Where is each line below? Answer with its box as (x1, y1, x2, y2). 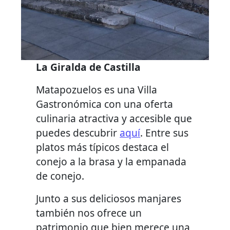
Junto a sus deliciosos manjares (36, 191, 182, 206)
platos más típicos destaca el (36, 140, 169, 155)
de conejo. (36, 169, 85, 183)
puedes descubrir (36, 126, 120, 140)
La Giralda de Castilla (36, 60, 141, 74)
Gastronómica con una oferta (36, 97, 174, 111)
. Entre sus (140, 126, 189, 140)
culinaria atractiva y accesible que (36, 111, 193, 126)
